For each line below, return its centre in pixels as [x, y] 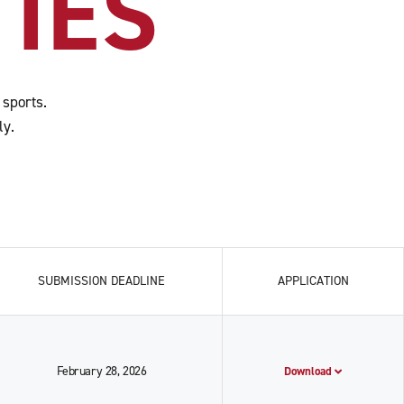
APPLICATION [313, 281]
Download [309, 371]
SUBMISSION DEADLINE [101, 281]
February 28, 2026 [101, 371]
